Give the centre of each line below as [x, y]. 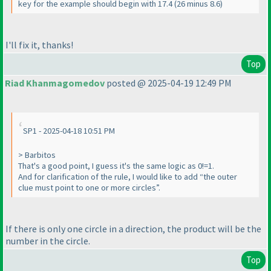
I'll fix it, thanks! [39, 44]
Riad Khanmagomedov [55, 83]
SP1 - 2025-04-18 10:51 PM [69, 131]
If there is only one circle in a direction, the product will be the [133, 228]
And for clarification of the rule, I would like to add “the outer [128, 177]
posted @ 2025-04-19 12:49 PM [168, 83]
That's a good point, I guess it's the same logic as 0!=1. [116, 166]
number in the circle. [48, 240]
